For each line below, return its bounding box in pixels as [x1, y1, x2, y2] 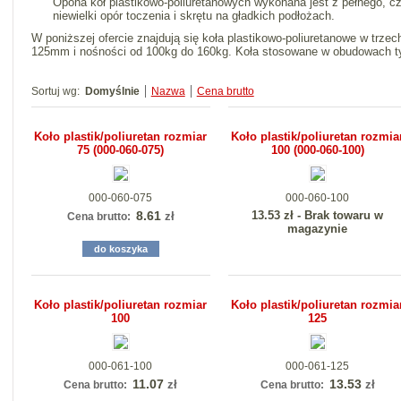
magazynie [287, 222, 348, 235]
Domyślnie [84, 85, 140, 98]
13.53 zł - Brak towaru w [252, 209, 384, 222]
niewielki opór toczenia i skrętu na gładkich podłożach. [52, 9, 335, 22]
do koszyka [93, 243, 148, 254]
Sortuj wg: [30, 85, 80, 98]
